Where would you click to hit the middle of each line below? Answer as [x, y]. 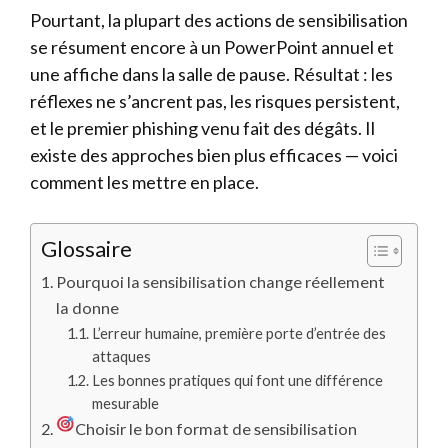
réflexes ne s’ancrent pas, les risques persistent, [215, 101]
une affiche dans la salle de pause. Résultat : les [211, 74]
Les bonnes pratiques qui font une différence [237, 380]
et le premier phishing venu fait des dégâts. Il [202, 128]
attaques [121, 356]
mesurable [125, 403]
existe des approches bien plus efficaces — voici [214, 155]
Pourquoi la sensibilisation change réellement [221, 281]
